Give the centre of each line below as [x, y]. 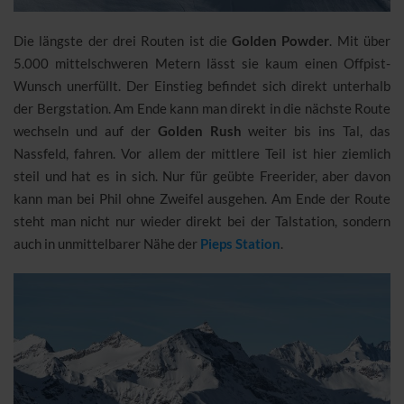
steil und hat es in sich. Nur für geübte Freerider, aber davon [202, 176]
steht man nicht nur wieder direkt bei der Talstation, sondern [202, 221]
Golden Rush [199, 131]
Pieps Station [240, 244]
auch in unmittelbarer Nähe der [107, 244]
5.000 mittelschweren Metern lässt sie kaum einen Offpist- [202, 64]
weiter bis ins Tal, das [316, 131]
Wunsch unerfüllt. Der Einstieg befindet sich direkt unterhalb [202, 86]
